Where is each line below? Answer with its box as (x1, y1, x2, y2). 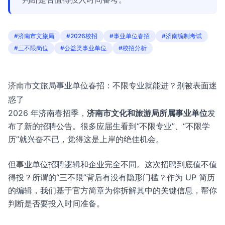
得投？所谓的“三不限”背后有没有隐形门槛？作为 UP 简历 (8, 172, 215, 182)
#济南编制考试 (162, 32, 202, 40)
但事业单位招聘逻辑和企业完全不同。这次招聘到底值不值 (8, 159, 217, 169)
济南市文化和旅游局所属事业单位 (87, 108, 207, 118)
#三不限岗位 (14, 44, 48, 52)
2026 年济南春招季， (8, 108, 87, 118)
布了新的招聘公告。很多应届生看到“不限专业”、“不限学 (8, 121, 210, 131)
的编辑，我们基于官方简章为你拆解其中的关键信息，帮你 (8, 185, 217, 195)
